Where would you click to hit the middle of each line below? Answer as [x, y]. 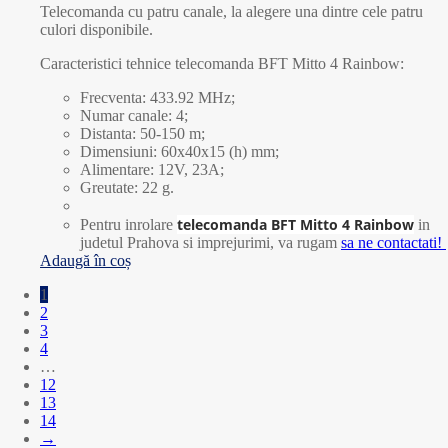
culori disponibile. [96, 29]
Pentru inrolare [128, 224]
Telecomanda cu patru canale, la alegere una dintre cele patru [231, 11]
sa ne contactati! [393, 242]
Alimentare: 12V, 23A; [152, 169]
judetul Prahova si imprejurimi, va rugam [210, 242]
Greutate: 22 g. [127, 187]
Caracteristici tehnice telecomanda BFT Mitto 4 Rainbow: [222, 63]
